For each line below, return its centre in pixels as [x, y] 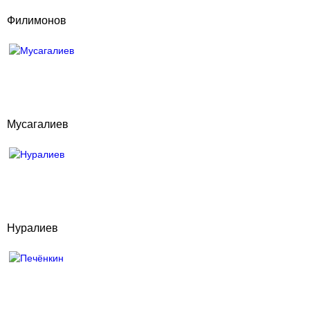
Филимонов [37, 20]
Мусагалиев [38, 124]
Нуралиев [33, 228]
